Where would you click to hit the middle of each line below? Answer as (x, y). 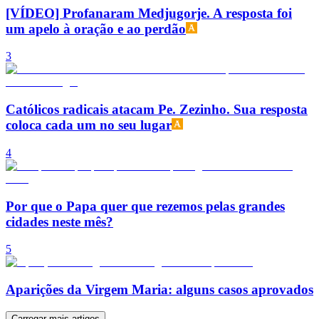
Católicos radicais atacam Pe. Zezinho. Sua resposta (157, 110)
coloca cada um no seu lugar (89, 125)
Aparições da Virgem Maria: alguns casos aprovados (159, 289)
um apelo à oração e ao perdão (96, 28)
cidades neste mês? (59, 221)
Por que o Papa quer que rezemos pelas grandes (145, 206)
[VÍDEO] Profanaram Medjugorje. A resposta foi (149, 13)
